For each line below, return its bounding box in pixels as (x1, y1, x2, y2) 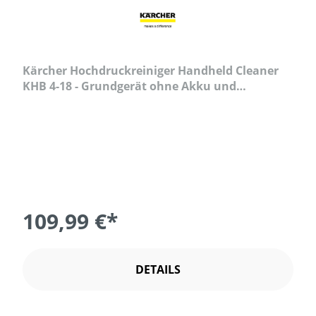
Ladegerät (23, 94, 79, 110)
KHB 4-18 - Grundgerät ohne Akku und (23, 78, 236, 95)
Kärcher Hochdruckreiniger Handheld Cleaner (23, 63, 279, 79)
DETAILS (135, 262, 181, 278)
